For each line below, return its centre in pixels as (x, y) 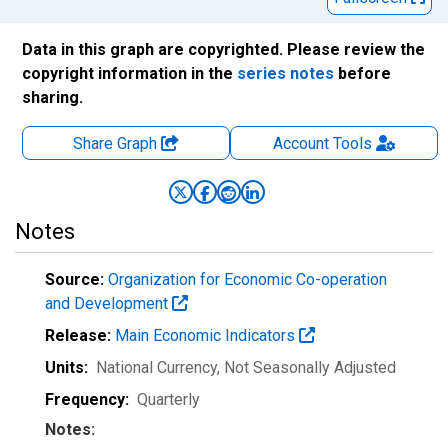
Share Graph (117, 143)
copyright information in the (129, 73)
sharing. (52, 97)
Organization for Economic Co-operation (247, 279)
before (362, 73)
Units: (66, 367)
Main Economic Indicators (207, 335)
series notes (285, 73)
